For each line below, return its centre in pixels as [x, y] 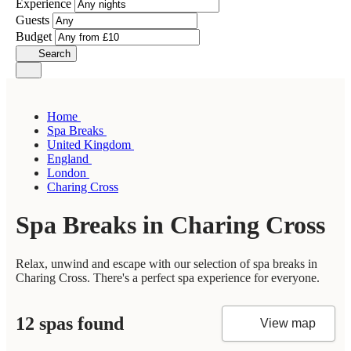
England [69, 159]
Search [54, 54]
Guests [34, 20]
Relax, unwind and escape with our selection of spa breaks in [166, 263]
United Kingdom [90, 145]
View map [288, 324]
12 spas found [70, 323]
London [68, 173]
